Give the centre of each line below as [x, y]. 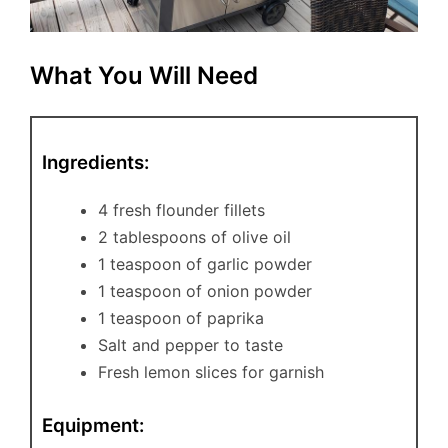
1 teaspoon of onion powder [205, 290]
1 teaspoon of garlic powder [205, 263]
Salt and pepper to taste [190, 344]
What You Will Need [144, 76]
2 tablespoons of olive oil [194, 236]
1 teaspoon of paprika [181, 317]
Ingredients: [95, 163]
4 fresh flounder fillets [181, 209]
